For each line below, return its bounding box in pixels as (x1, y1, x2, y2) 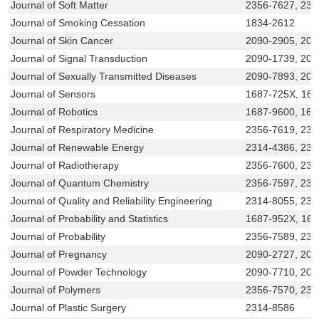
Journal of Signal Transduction (11, 52, 148, 64)
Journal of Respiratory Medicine (11, 123, 155, 135)
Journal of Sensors (11, 88, 96, 100)
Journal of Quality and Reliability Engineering (11, 194, 213, 206)
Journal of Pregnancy (11, 248, 108, 260)
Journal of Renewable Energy (11, 141, 145, 153)
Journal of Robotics (11, 105, 98, 117)
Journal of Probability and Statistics (11, 212, 169, 224)
